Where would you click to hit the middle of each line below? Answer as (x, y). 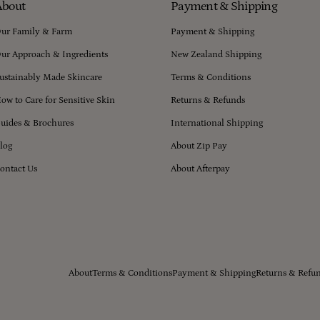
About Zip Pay (199, 146)
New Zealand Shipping (216, 55)
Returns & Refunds (207, 100)
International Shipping (216, 123)
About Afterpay (200, 169)
